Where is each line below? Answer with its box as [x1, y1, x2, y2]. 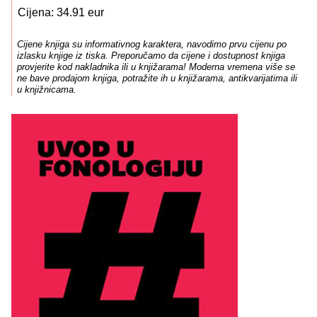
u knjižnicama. [16, 84, 76, 96]
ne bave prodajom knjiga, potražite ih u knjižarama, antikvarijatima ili [16, 73, 297, 84]
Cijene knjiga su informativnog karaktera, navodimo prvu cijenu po [16, 39, 287, 50]
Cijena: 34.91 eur [18, 6, 104, 18]
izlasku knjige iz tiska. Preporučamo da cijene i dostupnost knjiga [16, 50, 285, 62]
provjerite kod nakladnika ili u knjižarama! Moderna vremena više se [16, 62, 295, 73]
